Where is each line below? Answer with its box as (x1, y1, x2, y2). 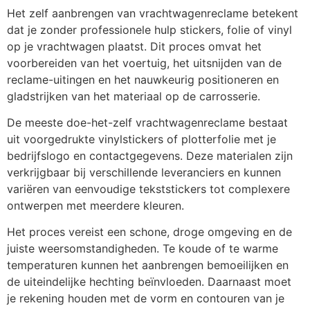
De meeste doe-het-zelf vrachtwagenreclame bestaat (7, 116, 288, 130)
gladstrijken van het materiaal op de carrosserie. (7, 89, 260, 103)
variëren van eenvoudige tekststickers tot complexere (7, 182, 290, 197)
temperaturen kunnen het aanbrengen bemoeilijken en (7, 258, 289, 273)
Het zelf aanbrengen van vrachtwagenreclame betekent (7, 6, 298, 20)
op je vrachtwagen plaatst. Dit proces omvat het (7, 39, 262, 53)
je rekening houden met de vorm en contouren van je (7, 291, 284, 306)
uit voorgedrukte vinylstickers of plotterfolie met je (7, 132, 276, 147)
